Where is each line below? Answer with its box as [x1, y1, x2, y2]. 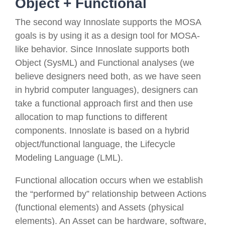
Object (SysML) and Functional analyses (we [15, 58, 194, 68]
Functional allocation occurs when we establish [15, 175, 203, 186]
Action [177, 189, 202, 199]
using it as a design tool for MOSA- [60, 31, 200, 41]
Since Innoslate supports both [68, 44, 189, 55]
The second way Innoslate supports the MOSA [15, 17, 201, 28]
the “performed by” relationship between [15, 189, 177, 199]
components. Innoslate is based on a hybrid [15, 126, 189, 136]
